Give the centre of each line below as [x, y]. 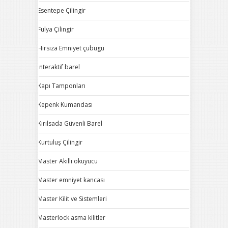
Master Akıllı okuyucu [68, 161]
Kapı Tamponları [62, 86]
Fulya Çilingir [56, 29]
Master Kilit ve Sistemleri [72, 199]
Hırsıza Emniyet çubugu [71, 48]
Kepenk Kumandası [65, 105]
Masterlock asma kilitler [72, 218]
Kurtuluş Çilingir [60, 142]
